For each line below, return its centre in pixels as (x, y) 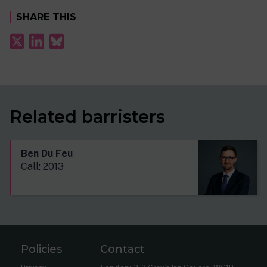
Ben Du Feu (47, 153)
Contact (122, 249)
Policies (42, 249)
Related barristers (87, 116)
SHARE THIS (46, 17)
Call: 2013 (42, 166)
